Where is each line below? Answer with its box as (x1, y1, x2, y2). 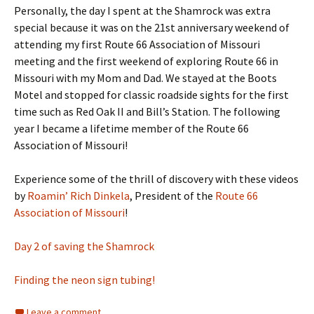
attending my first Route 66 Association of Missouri (14, 37, 260, 52)
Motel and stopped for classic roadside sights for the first (14, 88, 289, 102)
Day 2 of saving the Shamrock (14, 239, 154, 254)
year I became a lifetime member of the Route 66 (14, 121, 249, 136)
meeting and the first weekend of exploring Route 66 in (14, 54, 278, 69)
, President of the (130, 189, 215, 203)
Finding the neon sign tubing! (14, 273, 155, 287)
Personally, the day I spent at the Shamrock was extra (14, 4, 271, 18)
